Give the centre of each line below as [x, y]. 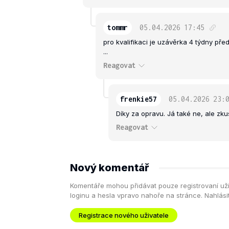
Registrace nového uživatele [124, 215]
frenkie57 [139, 99]
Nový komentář [109, 168]
